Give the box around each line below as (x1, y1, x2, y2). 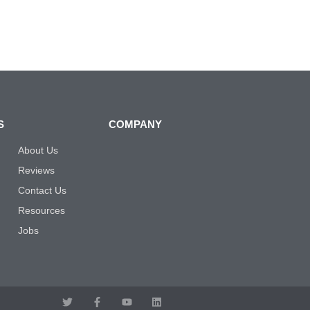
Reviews (18, 165, 55, 176)
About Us (18, 145, 58, 156)
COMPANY (109, 118, 162, 131)
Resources (18, 205, 65, 217)
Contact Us (18, 185, 66, 197)
